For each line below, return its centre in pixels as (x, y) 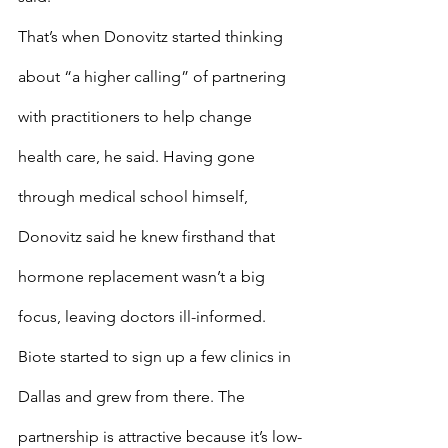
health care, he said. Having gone (138, 156)
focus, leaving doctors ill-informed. (142, 316)
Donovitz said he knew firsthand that (148, 236)
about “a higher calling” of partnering (154, 76)
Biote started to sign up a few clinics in (156, 356)
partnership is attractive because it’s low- (160, 436)
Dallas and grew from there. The (133, 396)
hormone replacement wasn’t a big (143, 276)
